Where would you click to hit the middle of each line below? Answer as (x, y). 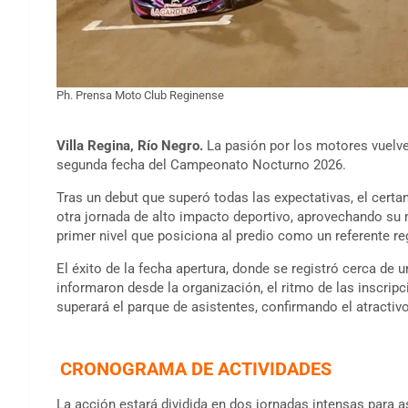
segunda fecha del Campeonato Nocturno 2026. (201, 164)
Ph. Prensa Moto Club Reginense (140, 95)
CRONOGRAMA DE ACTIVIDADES (196, 368)
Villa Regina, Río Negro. (132, 145)
